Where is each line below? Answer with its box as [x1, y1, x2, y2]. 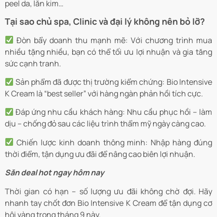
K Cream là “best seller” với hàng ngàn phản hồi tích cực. [5, 88, 203, 99]
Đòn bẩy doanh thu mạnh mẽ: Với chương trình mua [14, 34, 212, 46]
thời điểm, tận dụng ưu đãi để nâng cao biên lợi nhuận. [5, 148, 195, 159]
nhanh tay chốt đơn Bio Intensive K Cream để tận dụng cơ [5, 197, 212, 208]
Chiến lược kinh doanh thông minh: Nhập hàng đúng [14, 137, 212, 148]
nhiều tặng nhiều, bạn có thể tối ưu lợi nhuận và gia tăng [5, 46, 212, 57]
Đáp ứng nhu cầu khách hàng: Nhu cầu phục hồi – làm [14, 107, 212, 118]
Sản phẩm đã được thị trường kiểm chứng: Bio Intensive [14, 77, 212, 88]
